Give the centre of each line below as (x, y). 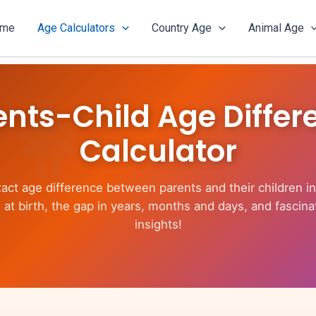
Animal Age (276, 28)
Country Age (182, 28)
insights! (158, 224)
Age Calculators (77, 28)
